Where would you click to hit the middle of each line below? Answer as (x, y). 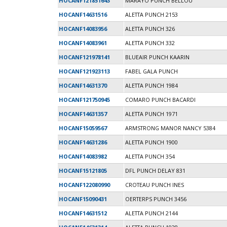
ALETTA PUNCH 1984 (152, 86)
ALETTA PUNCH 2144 (152, 213)
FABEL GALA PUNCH (152, 71)
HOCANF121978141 (84, 57)
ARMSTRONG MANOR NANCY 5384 (170, 128)
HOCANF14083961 (83, 43)
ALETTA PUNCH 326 (150, 29)
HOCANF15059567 (83, 128)
